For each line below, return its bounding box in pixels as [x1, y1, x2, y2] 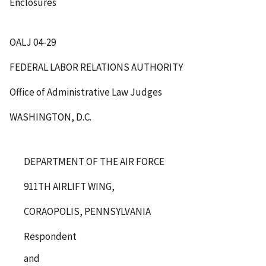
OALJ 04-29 [9, 36, 56, 49]
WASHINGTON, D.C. [9, 110, 91, 124]
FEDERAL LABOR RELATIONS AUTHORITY [9, 61, 183, 74]
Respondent [24, 230, 77, 243]
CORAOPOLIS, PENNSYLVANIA [24, 205, 151, 218]
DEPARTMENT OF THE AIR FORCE [24, 155, 164, 169]
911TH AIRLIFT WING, [24, 180, 115, 194]
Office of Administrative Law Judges [9, 85, 162, 99]
